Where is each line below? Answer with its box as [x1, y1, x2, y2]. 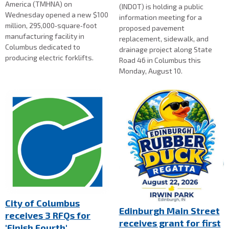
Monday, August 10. [119, 66, 182, 75]
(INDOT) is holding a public [119, 2, 203, 11]
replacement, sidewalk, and [119, 34, 209, 43]
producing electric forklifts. [5, 53, 94, 62]
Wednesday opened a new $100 [5, 10, 108, 19]
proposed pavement [119, 23, 185, 32]
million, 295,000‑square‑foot [5, 20, 97, 30]
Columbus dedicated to [5, 42, 80, 51]
